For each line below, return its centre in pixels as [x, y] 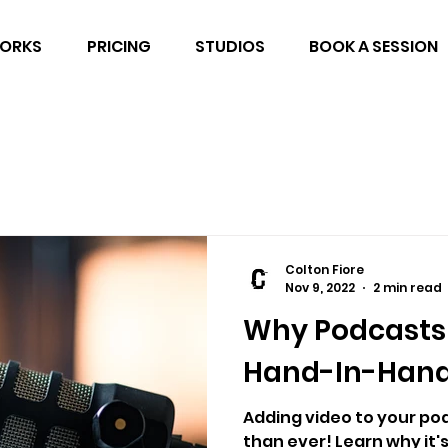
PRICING [118, 46]
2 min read [407, 287]
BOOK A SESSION [373, 46]
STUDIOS [230, 46]
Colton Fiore [324, 269]
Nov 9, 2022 [320, 287]
